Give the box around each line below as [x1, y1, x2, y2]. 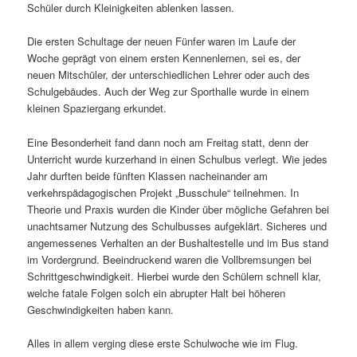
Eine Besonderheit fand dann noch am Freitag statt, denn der [27, 134, 309, 150]
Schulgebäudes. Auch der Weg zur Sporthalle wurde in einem [27, 84, 310, 100]
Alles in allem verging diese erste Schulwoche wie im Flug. [27, 335, 299, 351]
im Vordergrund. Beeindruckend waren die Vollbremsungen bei [27, 251, 312, 267]
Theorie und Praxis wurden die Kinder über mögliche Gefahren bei [27, 201, 330, 217]
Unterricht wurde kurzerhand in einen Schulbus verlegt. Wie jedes [27, 151, 328, 167]
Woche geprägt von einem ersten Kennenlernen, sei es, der [27, 50, 301, 66]
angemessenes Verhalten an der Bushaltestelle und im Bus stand [27, 234, 329, 250]
